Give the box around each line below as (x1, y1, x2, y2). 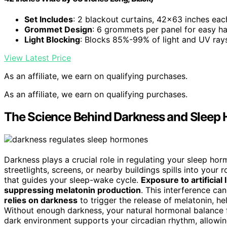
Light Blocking (24, 34, 80, 45)
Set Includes (24, 14, 73, 25)
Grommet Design (24, 24, 92, 35)
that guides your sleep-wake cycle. (4, 175, 141, 185)
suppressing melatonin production (4, 185, 141, 196)
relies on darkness (4, 195, 78, 206)
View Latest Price (4, 53, 71, 63)
